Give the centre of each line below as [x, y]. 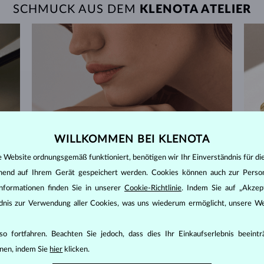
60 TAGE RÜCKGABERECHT [132, 244]
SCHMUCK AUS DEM [76, 9]
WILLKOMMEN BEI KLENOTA [132, 139]
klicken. [76, 249]
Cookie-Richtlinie [153, 188]
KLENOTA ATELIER [195, 9]
